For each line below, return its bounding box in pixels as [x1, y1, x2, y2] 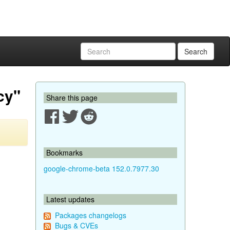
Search [184, 46, 207, 56]
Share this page [46, 92, 98, 103]
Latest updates [46, 194, 94, 204]
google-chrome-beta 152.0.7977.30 [43, 163, 159, 174]
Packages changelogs [54, 210, 126, 220]
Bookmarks [46, 147, 83, 158]
